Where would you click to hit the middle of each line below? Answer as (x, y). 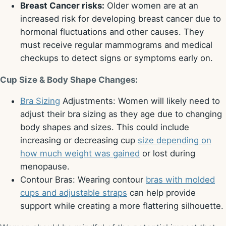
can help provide (161, 193)
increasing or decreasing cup (79, 140)
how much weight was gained (80, 154)
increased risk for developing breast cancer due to (121, 18)
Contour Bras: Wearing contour (83, 180)
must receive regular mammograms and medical (116, 45)
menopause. (45, 167)
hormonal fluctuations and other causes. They (112, 32)
